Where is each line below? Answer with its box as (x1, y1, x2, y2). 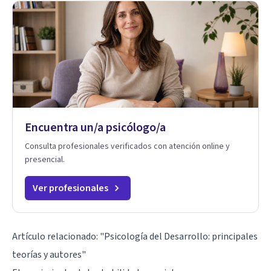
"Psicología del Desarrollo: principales (100, 229, 258, 243)
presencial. (25, 153, 65, 166)
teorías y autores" (12, 247, 86, 261)
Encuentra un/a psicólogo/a (25, 119, 166, 136)
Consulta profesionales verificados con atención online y (25, 140, 230, 152)
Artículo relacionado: (12, 229, 100, 243)
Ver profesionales (33, 181, 108, 195)
